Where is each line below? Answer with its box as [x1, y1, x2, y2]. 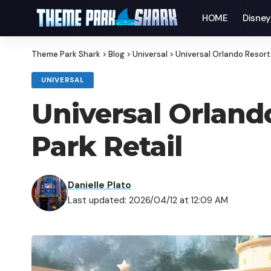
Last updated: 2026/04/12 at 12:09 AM [68, 194, 228, 206]
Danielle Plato [68, 179, 131, 191]
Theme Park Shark [31, 49, 100, 59]
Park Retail [31, 129, 182, 163]
